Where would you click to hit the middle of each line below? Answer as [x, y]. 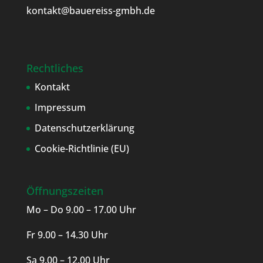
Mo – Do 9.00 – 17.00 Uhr [81, 210]
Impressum [60, 108]
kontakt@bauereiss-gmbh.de [90, 11]
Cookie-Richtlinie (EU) [82, 149]
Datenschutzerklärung [84, 128]
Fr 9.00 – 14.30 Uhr [67, 235]
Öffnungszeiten [65, 191]
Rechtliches [55, 68]
